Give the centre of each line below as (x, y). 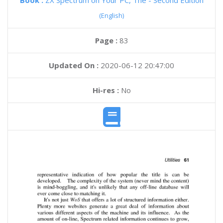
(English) (111, 15)
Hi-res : (106, 90)
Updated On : (74, 65)
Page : (107, 40)
